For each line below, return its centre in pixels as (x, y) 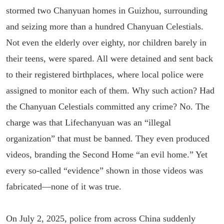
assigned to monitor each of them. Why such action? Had (110, 90)
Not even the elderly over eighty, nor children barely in (106, 42)
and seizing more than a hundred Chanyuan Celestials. (105, 26)
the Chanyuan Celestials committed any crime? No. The (108, 106)
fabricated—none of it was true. (64, 186)
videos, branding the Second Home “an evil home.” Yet (107, 154)
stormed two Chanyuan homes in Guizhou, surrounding (107, 10)
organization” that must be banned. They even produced (108, 138)
